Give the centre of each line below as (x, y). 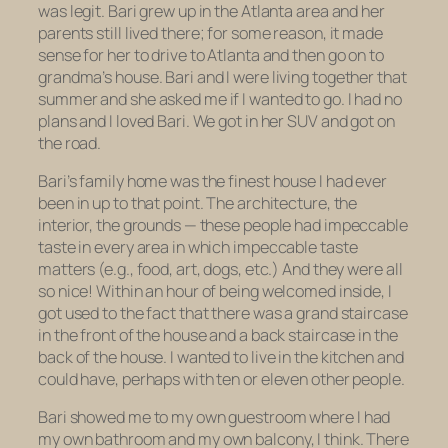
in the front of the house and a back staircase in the (218, 335)
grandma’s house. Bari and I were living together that (222, 76)
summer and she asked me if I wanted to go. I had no (220, 98)
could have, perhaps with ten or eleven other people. (221, 379)
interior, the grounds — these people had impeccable (223, 225)
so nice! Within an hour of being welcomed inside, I (215, 291)
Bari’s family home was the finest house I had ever (212, 181)
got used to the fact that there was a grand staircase (223, 313)
